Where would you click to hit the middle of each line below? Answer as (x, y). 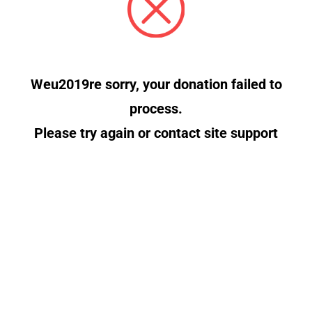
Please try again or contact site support (156, 133)
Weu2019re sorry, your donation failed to (156, 84)
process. (156, 108)
